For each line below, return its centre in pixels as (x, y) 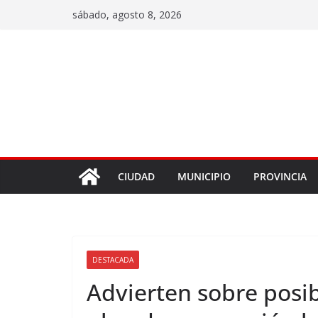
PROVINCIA (280, 176)
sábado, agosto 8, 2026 (127, 15)
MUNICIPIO (204, 176)
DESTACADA (113, 260)
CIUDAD (136, 176)
